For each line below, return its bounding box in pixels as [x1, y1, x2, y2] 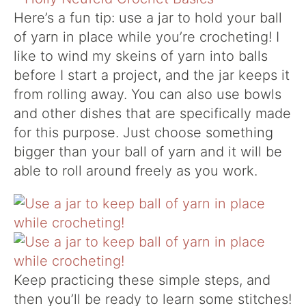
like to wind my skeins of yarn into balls [14, 48, 268, 64]
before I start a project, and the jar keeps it [14, 67, 290, 83]
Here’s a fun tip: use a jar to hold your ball [14, 10, 282, 26]
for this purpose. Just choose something [14, 124, 273, 141]
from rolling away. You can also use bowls [14, 86, 281, 102]
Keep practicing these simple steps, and [14, 272, 270, 288]
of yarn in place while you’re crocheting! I [14, 29, 279, 45]
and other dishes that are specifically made [14, 105, 291, 122]
